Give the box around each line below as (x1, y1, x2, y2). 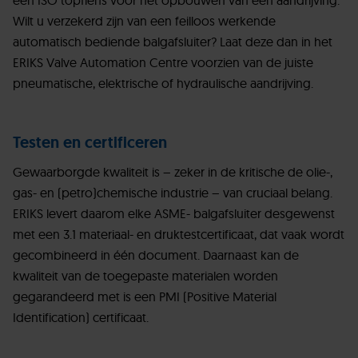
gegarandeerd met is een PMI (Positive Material (13, 288, 276, 305)
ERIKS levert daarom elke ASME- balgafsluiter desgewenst (13, 205, 335, 222)
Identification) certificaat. (13, 309, 149, 326)
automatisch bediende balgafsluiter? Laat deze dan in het (13, 34, 332, 50)
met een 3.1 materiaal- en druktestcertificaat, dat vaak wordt (13, 226, 344, 243)
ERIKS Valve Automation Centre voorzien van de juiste (13, 54, 313, 71)
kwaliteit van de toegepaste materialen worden (13, 268, 278, 284)
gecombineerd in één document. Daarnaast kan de (13, 247, 299, 264)
